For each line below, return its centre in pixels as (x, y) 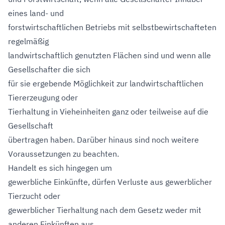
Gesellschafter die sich (49, 69)
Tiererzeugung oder (43, 97)
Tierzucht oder (34, 196)
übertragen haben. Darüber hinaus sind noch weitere (103, 140)
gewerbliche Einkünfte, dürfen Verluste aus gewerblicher (110, 182)
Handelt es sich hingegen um (60, 168)
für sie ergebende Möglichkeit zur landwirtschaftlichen (106, 83)
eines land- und (36, 13)
